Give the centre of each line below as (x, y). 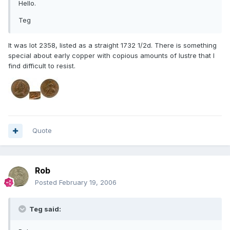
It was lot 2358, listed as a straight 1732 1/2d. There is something (112, 45)
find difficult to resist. (42, 66)
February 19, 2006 (88, 183)
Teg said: (44, 209)
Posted (47, 183)
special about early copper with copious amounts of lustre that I (111, 56)
